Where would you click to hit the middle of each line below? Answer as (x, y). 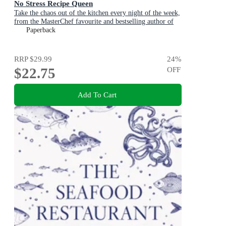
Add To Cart (97, 94)
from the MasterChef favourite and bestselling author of (94, 22)
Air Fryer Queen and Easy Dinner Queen (73, 30)
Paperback (41, 30)
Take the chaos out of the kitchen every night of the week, (97, 13)
